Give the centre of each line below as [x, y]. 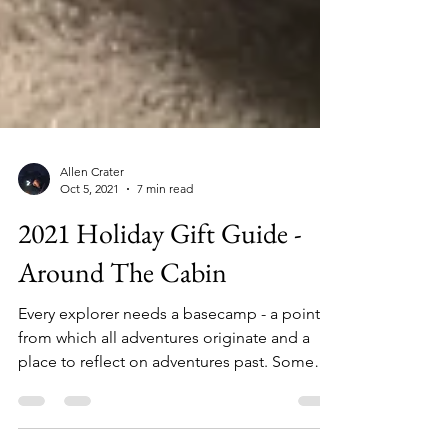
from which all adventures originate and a [164, 373]
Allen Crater [92, 207]
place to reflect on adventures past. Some [166, 397]
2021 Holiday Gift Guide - [160, 269]
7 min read [165, 224]
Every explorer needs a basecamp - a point [169, 349]
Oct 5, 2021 [89, 224]
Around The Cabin [122, 308]
